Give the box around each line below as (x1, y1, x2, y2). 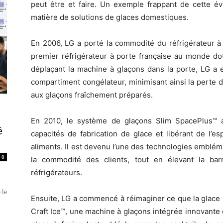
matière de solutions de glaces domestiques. (31, 12, 189, 22)
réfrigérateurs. (31, 167, 82, 177)
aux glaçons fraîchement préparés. (31, 90, 153, 100)
